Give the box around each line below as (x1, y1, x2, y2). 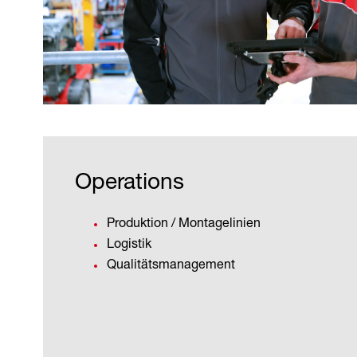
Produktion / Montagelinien (107, 214, 261, 230)
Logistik (107, 234, 151, 251)
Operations (75, 167, 184, 194)
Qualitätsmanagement (107, 255, 235, 272)
